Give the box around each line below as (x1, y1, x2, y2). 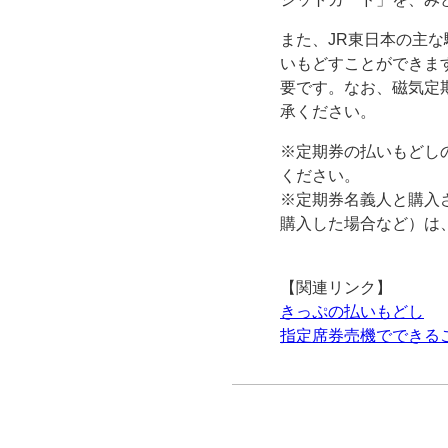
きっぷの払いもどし (280, 303, 424, 320)
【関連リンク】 (280, 279, 392, 296)
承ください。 (280, 103, 376, 120)
